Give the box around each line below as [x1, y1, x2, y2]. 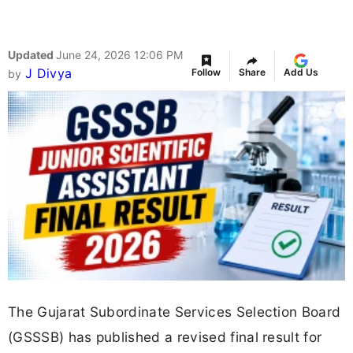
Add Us [284, 66, 318, 79]
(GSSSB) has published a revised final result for [8, 328, 322, 345]
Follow [191, 66, 221, 79]
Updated [8, 48, 56, 62]
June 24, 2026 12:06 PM [56, 48, 183, 62]
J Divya [24, 65, 72, 82]
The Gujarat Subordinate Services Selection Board [8, 303, 341, 320]
